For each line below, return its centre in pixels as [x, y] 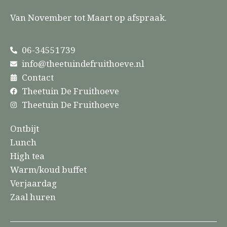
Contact [37, 78]
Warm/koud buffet [48, 170]
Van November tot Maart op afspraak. [88, 18]
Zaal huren [33, 197]
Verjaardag [33, 183]
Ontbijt [25, 129]
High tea [27, 156]
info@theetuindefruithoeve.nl [83, 64]
